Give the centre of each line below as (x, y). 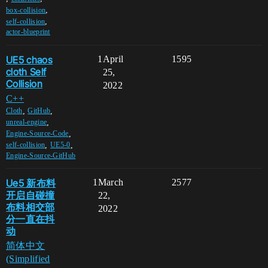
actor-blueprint (28, 32)
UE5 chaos (29, 60)
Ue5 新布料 (31, 183)
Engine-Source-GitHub (41, 155)
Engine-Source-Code (37, 134)
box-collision (26, 10)
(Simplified (28, 259)
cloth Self (26, 71)
